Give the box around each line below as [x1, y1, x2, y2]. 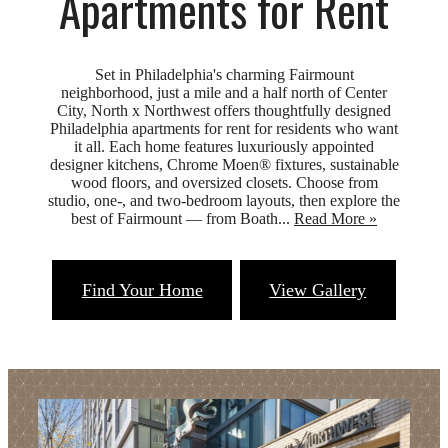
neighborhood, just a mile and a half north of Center [61, 83, 387, 101]
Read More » [294, 209, 377, 227]
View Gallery [269, 279, 367, 300]
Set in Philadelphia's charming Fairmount [94, 65, 354, 83]
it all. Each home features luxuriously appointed [74, 137, 374, 155]
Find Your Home [81, 279, 203, 300]
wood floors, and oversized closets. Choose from [70, 173, 378, 191]
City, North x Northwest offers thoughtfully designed [57, 101, 391, 119]
